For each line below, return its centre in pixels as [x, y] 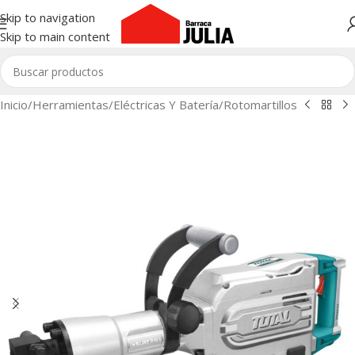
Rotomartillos [260, 105]
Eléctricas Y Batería [166, 105]
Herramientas [71, 105]
